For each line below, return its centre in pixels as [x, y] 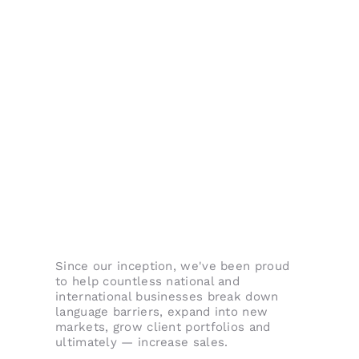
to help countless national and [148, 282]
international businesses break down [167, 297]
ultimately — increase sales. [142, 343]
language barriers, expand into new [162, 312]
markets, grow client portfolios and [163, 327]
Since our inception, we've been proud [173, 266]
